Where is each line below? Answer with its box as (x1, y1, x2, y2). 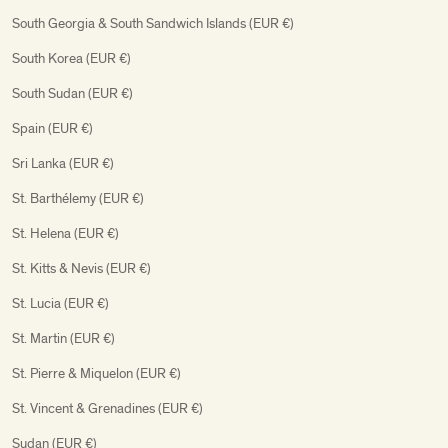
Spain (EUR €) (12, 119, 93, 137)
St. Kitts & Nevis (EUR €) (12, 259, 151, 277)
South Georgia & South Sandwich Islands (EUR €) (12, 14, 294, 32)
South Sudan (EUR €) (12, 84, 133, 102)
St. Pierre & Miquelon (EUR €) (12, 364, 181, 382)
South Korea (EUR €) (12, 49, 131, 67)
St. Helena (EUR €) (12, 224, 119, 242)
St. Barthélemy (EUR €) (12, 189, 144, 207)
